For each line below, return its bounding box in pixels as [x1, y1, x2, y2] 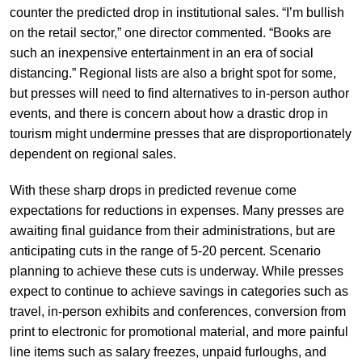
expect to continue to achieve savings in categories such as [9, 284, 348, 298]
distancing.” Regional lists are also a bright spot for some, [9, 65, 336, 80]
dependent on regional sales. [9, 146, 179, 161]
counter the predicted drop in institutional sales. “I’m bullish [9, 5, 344, 19]
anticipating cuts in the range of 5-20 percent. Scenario [9, 243, 321, 258]
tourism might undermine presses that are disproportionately [9, 126, 351, 141]
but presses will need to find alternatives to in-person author [9, 86, 349, 100]
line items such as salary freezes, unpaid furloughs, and [9, 344, 326, 359]
